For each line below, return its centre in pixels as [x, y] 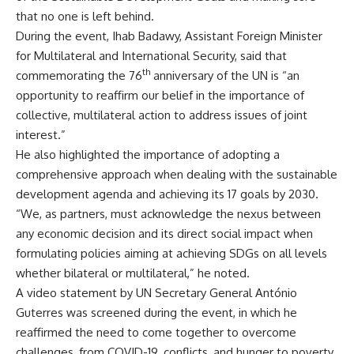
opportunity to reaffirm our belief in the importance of [160, 95]
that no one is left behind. [85, 16]
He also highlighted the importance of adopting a [148, 154]
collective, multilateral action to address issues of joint [162, 115]
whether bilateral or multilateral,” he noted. [133, 273]
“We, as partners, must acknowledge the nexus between [168, 214]
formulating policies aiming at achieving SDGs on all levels [171, 253]
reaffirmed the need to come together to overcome [156, 332]
